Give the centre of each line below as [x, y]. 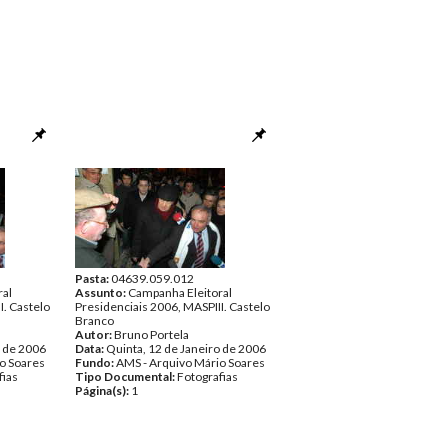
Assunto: [101, 292]
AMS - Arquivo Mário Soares [190, 362]
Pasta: [93, 278]
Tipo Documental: [126, 376]
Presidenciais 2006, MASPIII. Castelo [172, 306]
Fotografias [207, 376]
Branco [94, 320]
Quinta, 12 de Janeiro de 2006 [186, 348]
